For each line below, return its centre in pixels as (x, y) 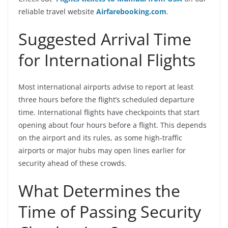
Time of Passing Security (110, 211)
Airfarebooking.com (131, 11)
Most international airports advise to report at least (106, 87)
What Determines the (99, 190)
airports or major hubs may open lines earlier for (102, 150)
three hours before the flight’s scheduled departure (106, 99)
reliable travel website (57, 11)
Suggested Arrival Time (105, 39)
